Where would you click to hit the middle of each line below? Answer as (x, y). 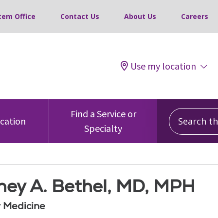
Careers (195, 16)
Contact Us (80, 16)
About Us (140, 16)
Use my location (163, 66)
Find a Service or (103, 114)
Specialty (103, 128)
